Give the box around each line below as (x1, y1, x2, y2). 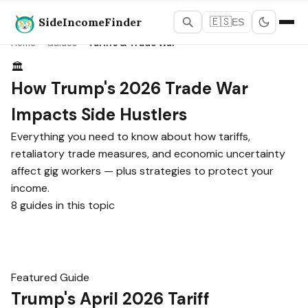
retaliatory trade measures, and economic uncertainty (11, 146, 285, 161)
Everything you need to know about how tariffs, (11, 129, 250, 144)
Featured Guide (11, 270, 89, 285)
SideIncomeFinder (38, 14, 142, 29)
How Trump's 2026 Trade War (11, 78, 248, 99)
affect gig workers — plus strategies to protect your (11, 164, 274, 178)
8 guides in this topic (11, 198, 115, 212)
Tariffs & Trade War (88, 37, 176, 49)
